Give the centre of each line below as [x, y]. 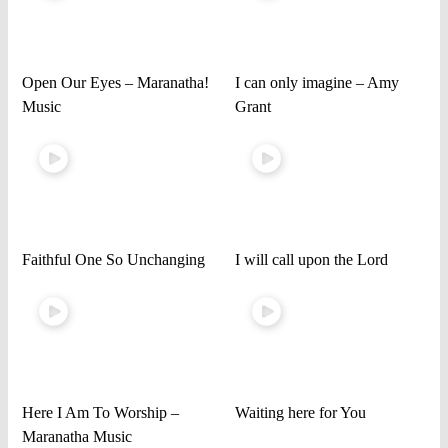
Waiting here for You [300, 413]
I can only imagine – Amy [316, 82]
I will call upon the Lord [311, 260]
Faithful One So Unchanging [114, 260]
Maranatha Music [77, 437]
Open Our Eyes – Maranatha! [116, 82]
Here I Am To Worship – [101, 413]
